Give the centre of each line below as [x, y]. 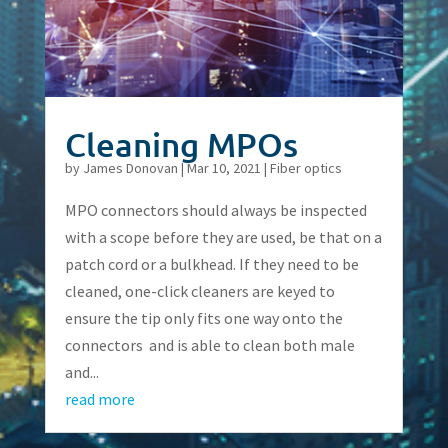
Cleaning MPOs [181, 143]
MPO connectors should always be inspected [215, 209]
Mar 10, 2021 [223, 167]
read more [99, 398]
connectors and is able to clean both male [209, 344]
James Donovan [130, 167]
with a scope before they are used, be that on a [223, 236]
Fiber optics [305, 167]
